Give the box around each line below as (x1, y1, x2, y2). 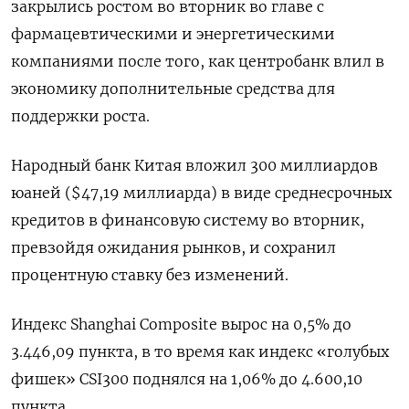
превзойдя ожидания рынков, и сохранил (11, 237, 336, 257)
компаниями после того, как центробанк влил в (11, 51, 384, 70)
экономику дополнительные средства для (11, 79, 335, 98)
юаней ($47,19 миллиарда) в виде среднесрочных (11, 183, 392, 202)
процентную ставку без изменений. (11, 265, 288, 284)
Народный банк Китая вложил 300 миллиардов (11, 155, 378, 174)
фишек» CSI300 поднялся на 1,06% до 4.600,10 (11, 369, 362, 388)
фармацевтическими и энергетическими (11, 24, 335, 43)
